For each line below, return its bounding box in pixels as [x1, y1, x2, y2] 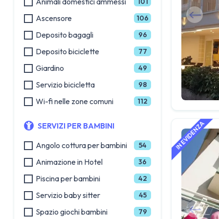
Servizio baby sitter [36, 190, 100, 200]
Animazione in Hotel [36, 157, 103, 167]
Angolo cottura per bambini [36, 140, 127, 150]
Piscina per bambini [36, 174, 100, 183]
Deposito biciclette [36, 46, 99, 56]
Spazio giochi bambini [36, 207, 108, 217]
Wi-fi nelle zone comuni [36, 96, 113, 106]
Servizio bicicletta [36, 80, 95, 89]
